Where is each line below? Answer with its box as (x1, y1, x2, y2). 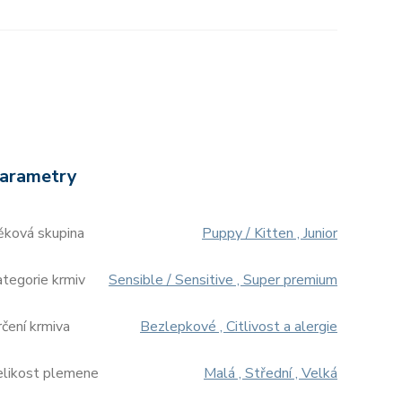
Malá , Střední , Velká (204, 363, 337, 383)
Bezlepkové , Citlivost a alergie (140, 317, 337, 336)
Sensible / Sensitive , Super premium (109, 270, 337, 290)
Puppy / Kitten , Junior (202, 223, 337, 243)
